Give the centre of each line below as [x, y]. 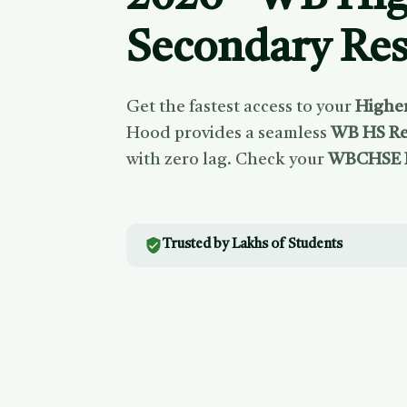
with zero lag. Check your [228, 160]
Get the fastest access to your [241, 107]
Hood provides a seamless [229, 134]
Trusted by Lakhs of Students [253, 244]
